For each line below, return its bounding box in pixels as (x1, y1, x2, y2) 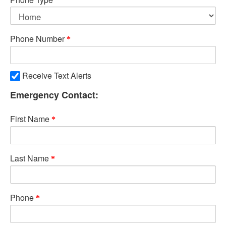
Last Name (10, 152, 49, 164)
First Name (10, 113, 49, 125)
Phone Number (10, 33, 65, 44)
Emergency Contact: (10, 88, 98, 101)
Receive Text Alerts (22, 70, 91, 81)
